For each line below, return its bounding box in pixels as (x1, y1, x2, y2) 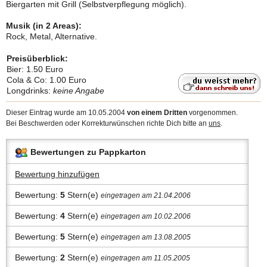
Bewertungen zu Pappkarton (30, 147, 146, 157)
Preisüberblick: (7, 54, 68, 63)
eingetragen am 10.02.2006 (101, 212, 191, 221)
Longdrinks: (7, 86, 53, 95)
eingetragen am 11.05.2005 (101, 254, 190, 262)
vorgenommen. (187, 108, 238, 117)
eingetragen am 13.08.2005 (101, 233, 191, 241)
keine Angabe (53, 86, 104, 95)
